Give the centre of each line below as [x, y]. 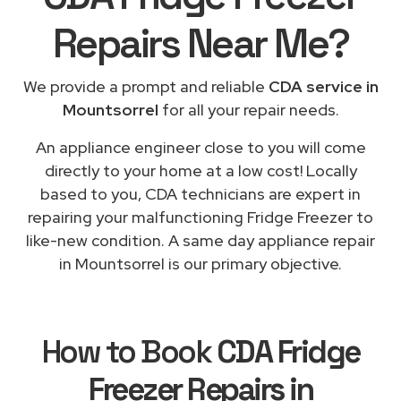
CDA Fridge [288, 351]
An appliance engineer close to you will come [200, 147]
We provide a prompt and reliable [145, 86]
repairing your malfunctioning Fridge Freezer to [200, 217]
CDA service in [323, 86]
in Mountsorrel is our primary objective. [200, 263]
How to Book [129, 351]
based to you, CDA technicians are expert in [200, 193]
